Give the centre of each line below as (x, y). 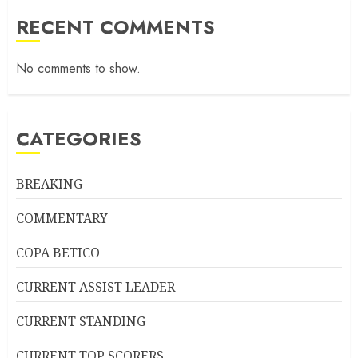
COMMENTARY (62, 219)
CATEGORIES (79, 139)
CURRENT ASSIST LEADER (95, 287)
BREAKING (49, 184)
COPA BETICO (58, 253)
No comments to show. (78, 69)
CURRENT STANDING (81, 322)
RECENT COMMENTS (115, 27)
